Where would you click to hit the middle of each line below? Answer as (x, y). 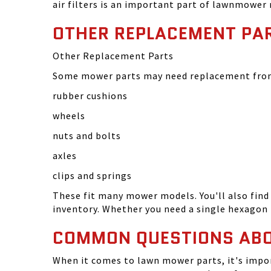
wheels (69, 116)
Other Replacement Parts (113, 56)
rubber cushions (90, 96)
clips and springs (92, 175)
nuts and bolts (87, 135)
